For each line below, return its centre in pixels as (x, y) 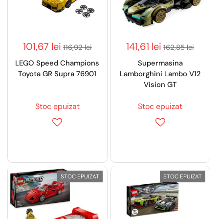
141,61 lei (144, 46)
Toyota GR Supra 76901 (57, 74)
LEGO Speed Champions (57, 63)
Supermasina (160, 63)
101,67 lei (42, 46)
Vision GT (160, 85)
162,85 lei (179, 47)
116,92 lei (77, 47)
